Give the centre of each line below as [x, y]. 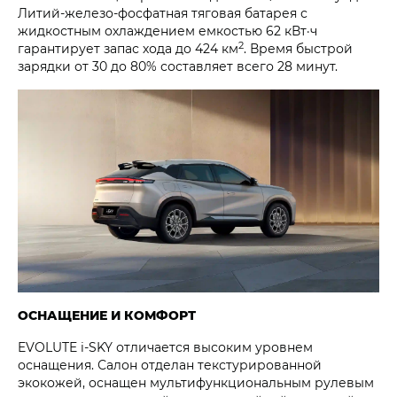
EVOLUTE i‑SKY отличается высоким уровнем [165, 347]
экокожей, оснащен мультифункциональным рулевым [196, 383]
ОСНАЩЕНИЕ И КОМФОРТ [107, 315]
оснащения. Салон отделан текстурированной [170, 365]
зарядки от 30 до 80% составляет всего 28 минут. [178, 66]
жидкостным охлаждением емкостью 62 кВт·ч [167, 30]
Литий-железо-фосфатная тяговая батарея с [163, 12]
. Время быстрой [298, 48]
